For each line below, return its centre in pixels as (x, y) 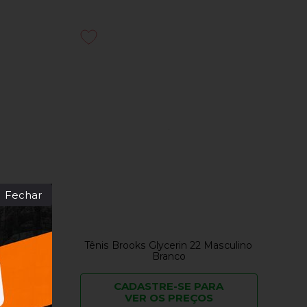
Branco (169, 257)
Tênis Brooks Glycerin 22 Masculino (169, 246)
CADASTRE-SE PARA (169, 286)
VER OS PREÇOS (169, 298)
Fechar (23, 195)
